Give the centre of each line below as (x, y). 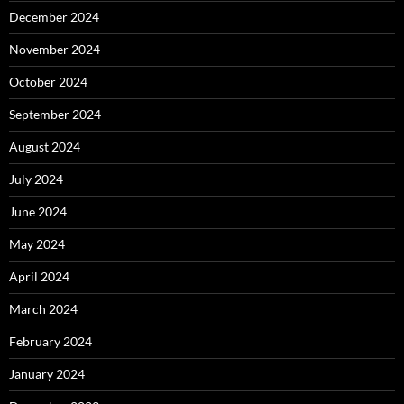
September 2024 (55, 114)
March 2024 (43, 308)
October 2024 (48, 81)
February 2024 (50, 341)
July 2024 (36, 179)
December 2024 (54, 16)
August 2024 (45, 146)
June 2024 (38, 211)
